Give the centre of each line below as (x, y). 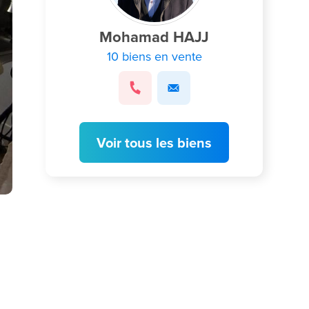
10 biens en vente (154, 56)
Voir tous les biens (154, 142)
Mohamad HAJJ (154, 37)
